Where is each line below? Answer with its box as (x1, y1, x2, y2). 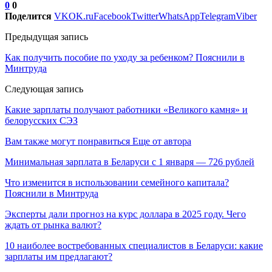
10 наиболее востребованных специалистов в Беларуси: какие (5, 240, 263, 251)
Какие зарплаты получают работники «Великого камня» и (5, 104, 248, 115)
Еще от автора (132, 136, 191, 147)
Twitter (131, 11, 158, 22)
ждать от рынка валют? (5, 220, 101, 231)
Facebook (93, 11, 131, 22)
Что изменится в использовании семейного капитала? (5, 177, 229, 188)
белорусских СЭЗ (5, 115, 78, 126)
